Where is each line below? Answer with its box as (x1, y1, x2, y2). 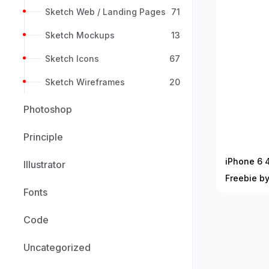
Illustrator (23, 159, 65, 171)
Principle (23, 131, 63, 143)
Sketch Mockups (45, 30, 115, 40)
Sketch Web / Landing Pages (45, 7, 166, 17)
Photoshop (23, 103, 72, 115)
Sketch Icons (45, 53, 99, 64)
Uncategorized (23, 241, 91, 253)
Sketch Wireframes (45, 77, 125, 87)
